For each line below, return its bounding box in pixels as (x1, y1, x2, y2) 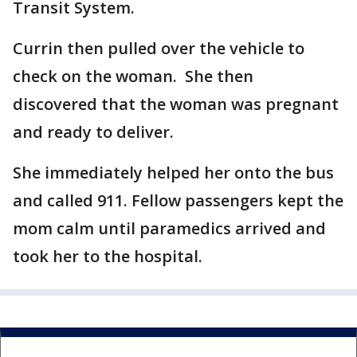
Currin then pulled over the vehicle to (13, 37, 304, 60)
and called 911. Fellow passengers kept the (13, 190, 343, 212)
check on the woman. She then (13, 65, 253, 88)
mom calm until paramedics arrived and (13, 218, 326, 240)
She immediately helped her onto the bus (13, 162, 334, 184)
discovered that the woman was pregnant (13, 93, 339, 116)
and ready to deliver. (13, 121, 174, 143)
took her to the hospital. (13, 245, 202, 268)
